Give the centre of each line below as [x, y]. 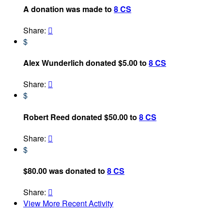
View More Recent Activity [68, 203]
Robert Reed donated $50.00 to [81, 117]
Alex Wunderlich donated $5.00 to [86, 63]
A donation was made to [69, 9]
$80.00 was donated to [65, 171]
